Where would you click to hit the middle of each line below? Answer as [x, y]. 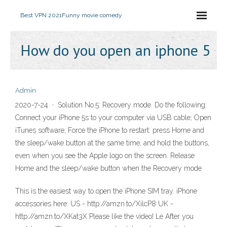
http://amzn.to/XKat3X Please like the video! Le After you [104, 216]
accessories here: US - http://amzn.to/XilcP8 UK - [94, 204]
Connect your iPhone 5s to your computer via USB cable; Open [113, 118]
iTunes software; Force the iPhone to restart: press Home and [110, 130]
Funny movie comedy [92, 15]
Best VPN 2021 [41, 15]
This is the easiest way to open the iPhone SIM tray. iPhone [106, 191]
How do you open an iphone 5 [115, 50]
